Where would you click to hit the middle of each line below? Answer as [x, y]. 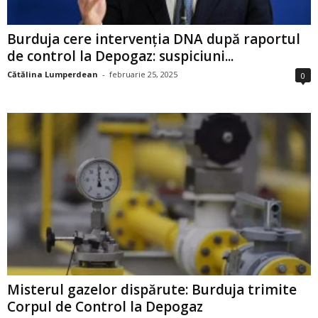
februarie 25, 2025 [143, 75]
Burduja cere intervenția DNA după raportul [154, 39]
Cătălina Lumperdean [53, 75]
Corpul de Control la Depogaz [105, 306]
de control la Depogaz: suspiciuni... [120, 56]
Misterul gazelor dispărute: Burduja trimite [152, 289]
